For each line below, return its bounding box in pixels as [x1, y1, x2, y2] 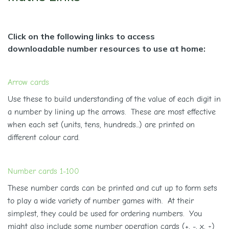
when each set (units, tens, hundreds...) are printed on [8, 120, 195, 129]
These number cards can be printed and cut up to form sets [8, 184, 217, 193]
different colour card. [8, 133, 79, 142]
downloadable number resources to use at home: [8, 43, 205, 54]
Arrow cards [8, 78, 49, 87]
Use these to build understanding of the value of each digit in [8, 95, 221, 104]
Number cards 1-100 [8, 167, 79, 176]
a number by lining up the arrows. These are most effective [8, 107, 216, 117]
